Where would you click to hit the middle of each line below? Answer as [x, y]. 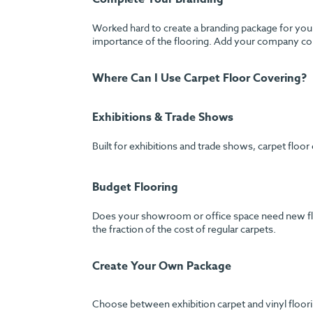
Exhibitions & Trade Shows [163, 118]
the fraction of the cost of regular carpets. [184, 229]
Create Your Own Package [162, 267]
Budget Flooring [135, 188]
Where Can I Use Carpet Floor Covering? [199, 79]
